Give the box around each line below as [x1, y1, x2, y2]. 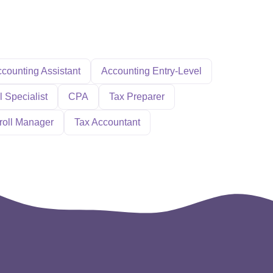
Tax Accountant [74, 117, 140, 127]
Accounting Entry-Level [101, 66, 202, 76]
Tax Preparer [109, 91, 165, 102]
